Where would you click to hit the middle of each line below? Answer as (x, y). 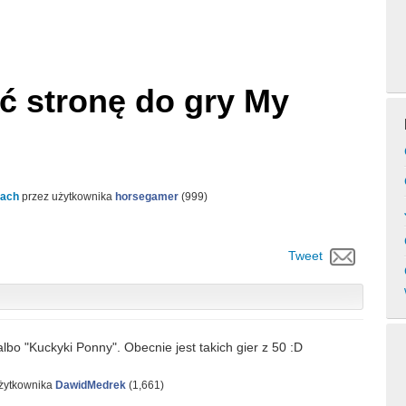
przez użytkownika (68, 197)
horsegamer (147, 197)
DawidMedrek (91, 385)
